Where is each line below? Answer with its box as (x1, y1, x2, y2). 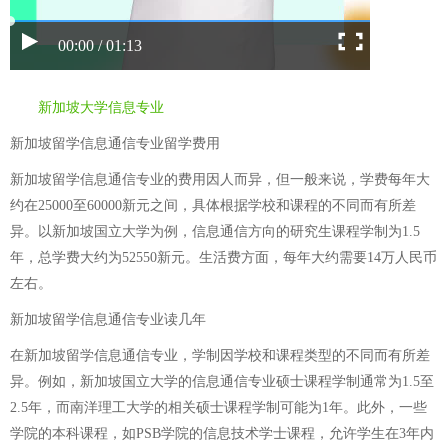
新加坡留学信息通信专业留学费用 (10, 136, 220, 151)
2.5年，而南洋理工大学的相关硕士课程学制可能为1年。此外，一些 (10, 400, 427, 415)
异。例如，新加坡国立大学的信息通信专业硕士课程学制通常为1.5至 (10, 374, 434, 389)
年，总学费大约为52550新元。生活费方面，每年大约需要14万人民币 (10, 250, 437, 265)
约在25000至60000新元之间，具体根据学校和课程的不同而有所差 (10, 198, 416, 213)
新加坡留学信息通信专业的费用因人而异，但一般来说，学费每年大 (10, 172, 430, 187)
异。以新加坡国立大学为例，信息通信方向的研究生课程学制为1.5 (10, 224, 420, 239)
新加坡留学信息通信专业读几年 (10, 312, 206, 327)
